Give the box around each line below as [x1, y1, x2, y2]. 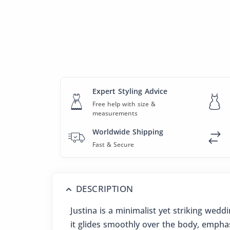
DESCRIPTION [76, 183, 133, 195]
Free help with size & [92, 100, 156, 108]
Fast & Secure [92, 140, 134, 149]
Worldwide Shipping [92, 127, 163, 137]
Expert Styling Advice [92, 86, 167, 96]
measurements [92, 109, 138, 118]
